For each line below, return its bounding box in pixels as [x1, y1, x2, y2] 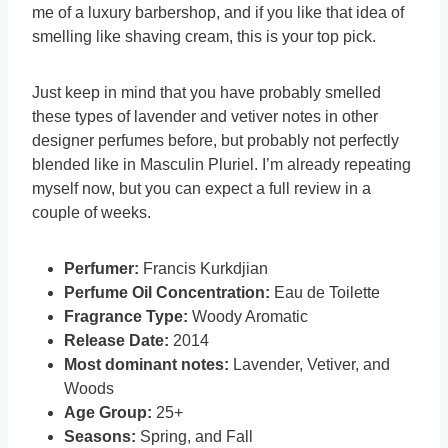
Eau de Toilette [270, 284, 380, 302]
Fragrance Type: [64, 308, 192, 326]
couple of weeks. [32, 204, 151, 222]
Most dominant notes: [64, 356, 233, 374]
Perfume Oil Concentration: [64, 284, 270, 302]
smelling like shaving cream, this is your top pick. [32, 28, 376, 46]
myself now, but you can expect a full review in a [32, 180, 371, 198]
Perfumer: [64, 260, 143, 278]
